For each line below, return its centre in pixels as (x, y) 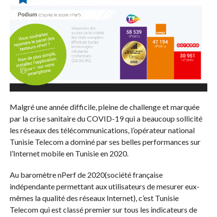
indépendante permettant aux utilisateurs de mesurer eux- (104, 186)
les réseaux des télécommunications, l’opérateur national (102, 130)
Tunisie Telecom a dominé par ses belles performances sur (105, 141)
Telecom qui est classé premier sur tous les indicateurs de (103, 209)
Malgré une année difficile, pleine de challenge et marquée (104, 107)
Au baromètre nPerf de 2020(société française (86, 174)
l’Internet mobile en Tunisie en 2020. (69, 153)
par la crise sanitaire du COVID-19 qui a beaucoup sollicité (106, 118)
